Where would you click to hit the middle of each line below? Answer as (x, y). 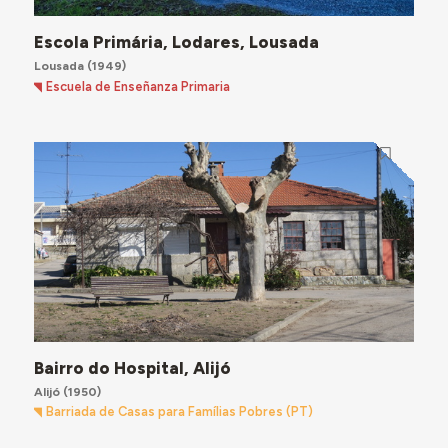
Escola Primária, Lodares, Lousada (176, 42)
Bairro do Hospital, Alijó (132, 367)
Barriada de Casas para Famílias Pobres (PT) (180, 412)
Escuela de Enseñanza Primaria (138, 86)
